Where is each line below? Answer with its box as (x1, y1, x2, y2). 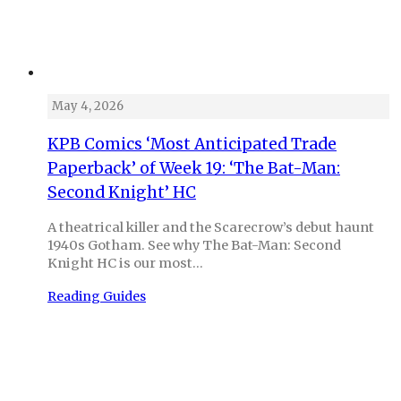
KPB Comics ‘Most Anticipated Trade (47, 134, 337, 155)
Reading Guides (47, 287, 146, 304)
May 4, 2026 (52, 98, 124, 115)
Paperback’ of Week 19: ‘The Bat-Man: (47, 158, 340, 179)
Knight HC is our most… (47, 254, 203, 271)
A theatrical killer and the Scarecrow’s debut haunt (47, 218, 374, 235)
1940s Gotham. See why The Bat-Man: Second (47, 236, 341, 253)
